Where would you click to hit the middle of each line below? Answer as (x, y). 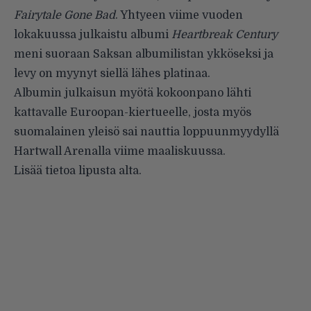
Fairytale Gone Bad (65, 15)
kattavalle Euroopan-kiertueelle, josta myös (133, 112)
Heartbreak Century (225, 34)
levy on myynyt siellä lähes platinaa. (112, 73)
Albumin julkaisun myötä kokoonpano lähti (133, 93)
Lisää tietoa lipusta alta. (78, 170)
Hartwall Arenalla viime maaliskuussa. (120, 151)
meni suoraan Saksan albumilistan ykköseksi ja (144, 54)
